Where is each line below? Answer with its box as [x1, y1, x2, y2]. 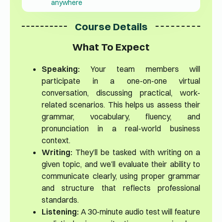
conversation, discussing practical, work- [42, 88, 200, 98]
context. [42, 135, 70, 146]
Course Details [74, 20, 148, 33]
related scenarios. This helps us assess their [42, 100, 200, 110]
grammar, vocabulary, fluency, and [42, 111, 200, 122]
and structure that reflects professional [42, 183, 200, 193]
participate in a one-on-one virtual [42, 76, 200, 86]
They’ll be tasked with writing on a [72, 147, 200, 158]
